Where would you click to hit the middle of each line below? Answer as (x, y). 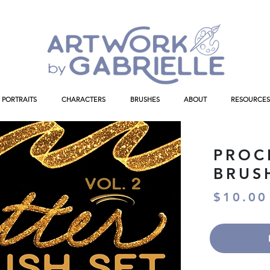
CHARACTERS (83, 99)
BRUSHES (145, 99)
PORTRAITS (19, 99)
